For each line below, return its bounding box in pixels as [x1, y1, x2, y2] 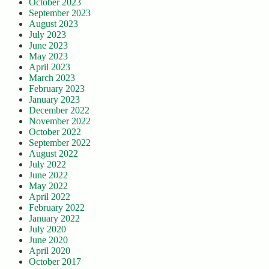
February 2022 [29, 202, 85, 213]
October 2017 [29, 256, 81, 267]
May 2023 [29, 51, 68, 62]
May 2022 [29, 181, 68, 192]
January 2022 [29, 213, 80, 224]
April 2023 [29, 62, 70, 73]
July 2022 [29, 159, 66, 170]
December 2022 [29, 105, 89, 116]
